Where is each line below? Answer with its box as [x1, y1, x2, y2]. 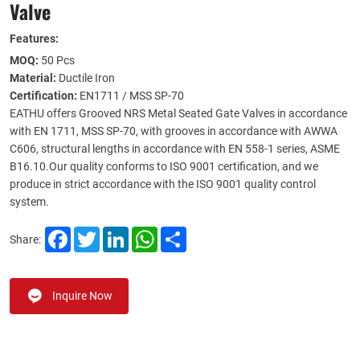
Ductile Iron [56, 70, 115, 86]
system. [10, 194, 49, 210]
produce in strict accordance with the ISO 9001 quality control [10, 176, 316, 192]
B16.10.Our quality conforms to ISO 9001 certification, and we [10, 158, 318, 174]
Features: [10, 31, 59, 47]
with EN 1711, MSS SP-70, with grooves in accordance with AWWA [10, 123, 337, 139]
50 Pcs [39, 52, 75, 68]
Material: [10, 70, 56, 86]
